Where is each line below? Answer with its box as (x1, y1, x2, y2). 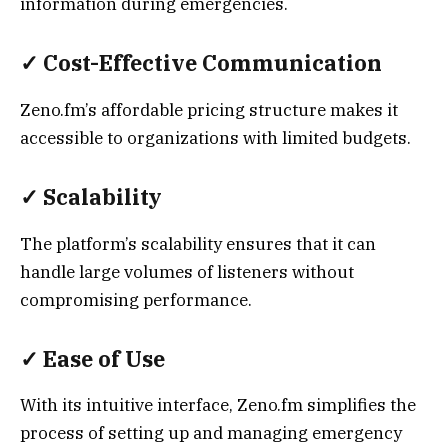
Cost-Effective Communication (43, 49, 382, 78)
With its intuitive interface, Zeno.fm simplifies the (20, 394, 416, 417)
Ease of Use (43, 345, 165, 374)
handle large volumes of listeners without (20, 260, 354, 283)
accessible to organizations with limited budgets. (20, 126, 411, 149)
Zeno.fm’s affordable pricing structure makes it (20, 98, 398, 121)
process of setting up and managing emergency (20, 422, 402, 445)
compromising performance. (20, 288, 252, 311)
